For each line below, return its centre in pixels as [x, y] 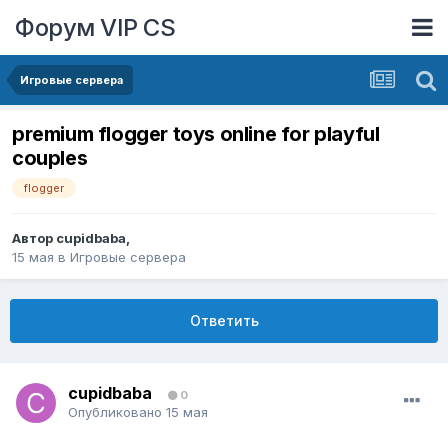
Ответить [224, 321]
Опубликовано [117, 412]
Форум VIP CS [95, 27]
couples [50, 158]
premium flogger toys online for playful [196, 134]
